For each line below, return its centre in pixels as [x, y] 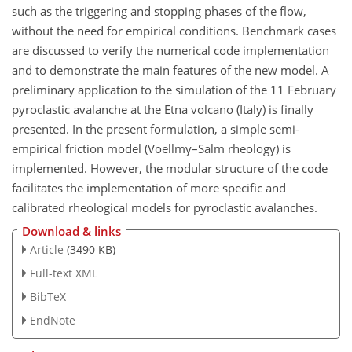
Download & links [71, 231]
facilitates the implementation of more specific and [149, 187]
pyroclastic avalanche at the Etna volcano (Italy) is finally [163, 109]
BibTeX [48, 296]
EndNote [52, 320]
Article [46, 250]
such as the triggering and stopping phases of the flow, [159, 11]
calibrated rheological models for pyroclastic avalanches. [165, 207]
